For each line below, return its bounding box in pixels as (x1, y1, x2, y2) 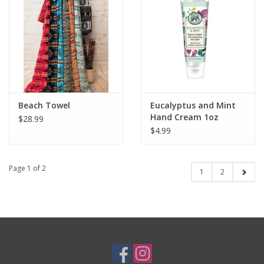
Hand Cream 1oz (150, 111, 219, 123)
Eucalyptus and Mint (150, 99, 236, 111)
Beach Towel (18, 99, 70, 111)
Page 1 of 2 (9, 163, 46, 173)
